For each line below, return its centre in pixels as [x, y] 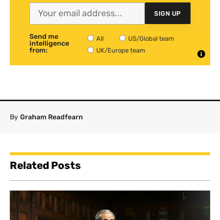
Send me [44, 37]
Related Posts [45, 165]
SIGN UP [168, 13]
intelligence [49, 44]
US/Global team [151, 39]
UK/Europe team [121, 51]
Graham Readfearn [52, 117]
